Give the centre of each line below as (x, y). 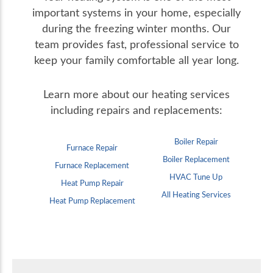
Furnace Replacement (92, 165)
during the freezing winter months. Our (136, 28)
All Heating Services (196, 195)
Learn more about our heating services (136, 94)
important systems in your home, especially (136, 12)
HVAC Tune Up (196, 177)
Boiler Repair (196, 142)
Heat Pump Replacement (92, 201)
